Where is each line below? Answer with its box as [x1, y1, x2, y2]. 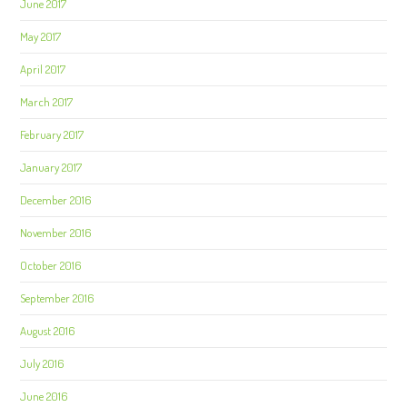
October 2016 [20, 258, 83, 273]
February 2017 [20, 127, 84, 142]
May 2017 [20, 29, 62, 44]
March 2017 [20, 94, 74, 109]
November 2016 [20, 225, 93, 240]
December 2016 [20, 193, 93, 207]
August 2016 [20, 323, 76, 338]
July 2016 [20, 356, 65, 371]
